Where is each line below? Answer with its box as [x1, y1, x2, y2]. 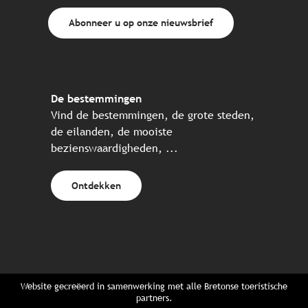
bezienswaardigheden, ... [51, 141, 178, 155]
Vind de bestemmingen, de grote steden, [51, 108, 254, 122]
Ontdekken [71, 179, 121, 192]
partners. [135, 293, 173, 304]
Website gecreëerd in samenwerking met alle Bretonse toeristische [21, 281, 287, 292]
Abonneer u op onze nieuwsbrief [68, 16, 213, 29]
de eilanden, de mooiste [51, 124, 173, 138]
